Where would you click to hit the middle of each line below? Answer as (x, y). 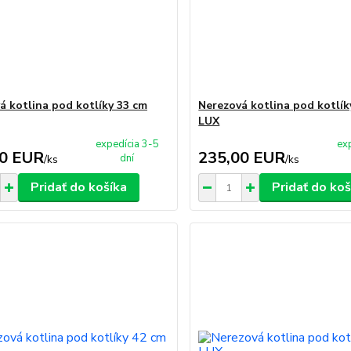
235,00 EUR (242, 158)
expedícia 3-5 (127, 144)
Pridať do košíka (78, 187)
